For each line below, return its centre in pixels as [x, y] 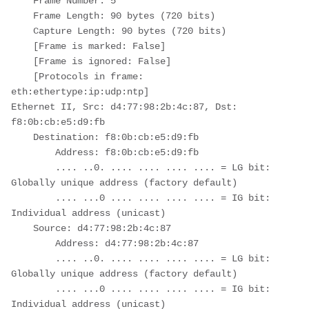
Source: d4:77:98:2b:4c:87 [22, 228]
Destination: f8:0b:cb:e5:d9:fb [22, 137]
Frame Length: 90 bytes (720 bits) [22, 16]
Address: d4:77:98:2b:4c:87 [33, 243]
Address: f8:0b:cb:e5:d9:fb [33, 152]
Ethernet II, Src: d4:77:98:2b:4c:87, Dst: [124, 107]
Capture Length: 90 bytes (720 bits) [22, 31]
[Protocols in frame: [22, 76]
